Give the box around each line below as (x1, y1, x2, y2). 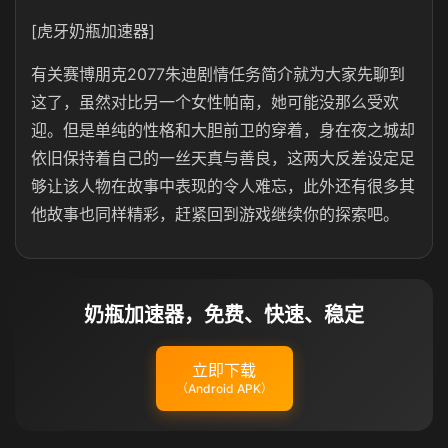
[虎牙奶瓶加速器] (31, 21, 155, 41)
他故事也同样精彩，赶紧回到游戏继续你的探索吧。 (31, 204, 399, 224)
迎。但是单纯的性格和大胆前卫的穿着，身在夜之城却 (31, 120, 415, 140)
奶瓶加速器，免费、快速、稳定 (84, 303, 364, 327)
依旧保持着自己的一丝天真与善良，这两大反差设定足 (31, 148, 415, 168)
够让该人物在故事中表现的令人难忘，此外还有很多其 (31, 176, 415, 196)
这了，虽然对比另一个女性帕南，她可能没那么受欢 (31, 92, 399, 112)
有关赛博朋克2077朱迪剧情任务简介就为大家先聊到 (31, 64, 405, 84)
